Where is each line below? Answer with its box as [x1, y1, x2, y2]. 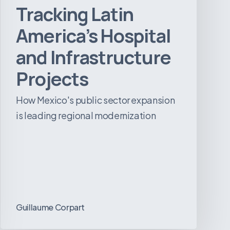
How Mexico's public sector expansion [16, 94, 175, 106]
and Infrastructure [16, 45, 171, 70]
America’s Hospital [16, 23, 170, 49]
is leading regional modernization [16, 109, 156, 122]
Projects [16, 66, 88, 92]
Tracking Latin [16, 2, 134, 27]
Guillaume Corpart [16, 201, 85, 213]
